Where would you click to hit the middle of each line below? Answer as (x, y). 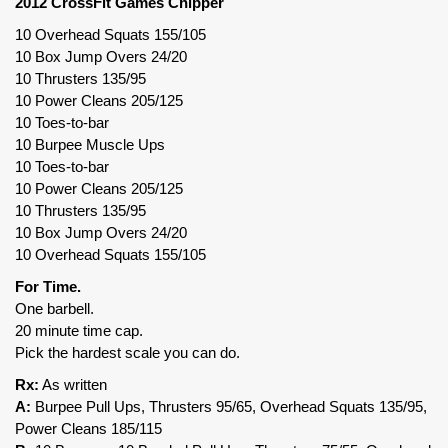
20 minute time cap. (79, 330)
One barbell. (54, 308)
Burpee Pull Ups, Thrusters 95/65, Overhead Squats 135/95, (229, 406)
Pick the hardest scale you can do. (127, 352)
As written (73, 384)
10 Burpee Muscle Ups (90, 144)
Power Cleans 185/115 (88, 428)
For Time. (48, 286)
